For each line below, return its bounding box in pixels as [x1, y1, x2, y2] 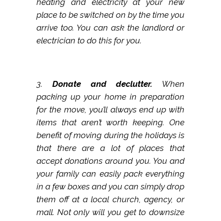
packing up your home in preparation [37, 92, 184, 102]
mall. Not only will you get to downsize [37, 207, 184, 218]
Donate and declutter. [52, 79, 153, 89]
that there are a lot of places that [37, 143, 184, 153]
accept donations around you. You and [37, 156, 184, 166]
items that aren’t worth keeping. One [37, 117, 184, 128]
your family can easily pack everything [37, 169, 184, 179]
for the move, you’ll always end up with [37, 105, 184, 115]
